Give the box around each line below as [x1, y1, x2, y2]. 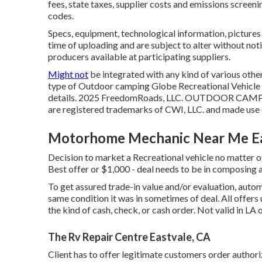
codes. [48, 9, 74, 21]
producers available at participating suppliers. [48, 50, 230, 62]
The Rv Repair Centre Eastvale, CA [48, 230, 211, 243]
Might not [48, 68, 88, 80]
